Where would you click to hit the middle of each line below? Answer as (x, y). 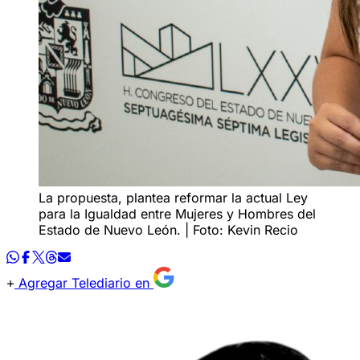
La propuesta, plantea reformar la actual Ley (173, 197)
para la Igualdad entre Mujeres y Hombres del (177, 213)
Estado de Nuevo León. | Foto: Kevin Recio (168, 229)
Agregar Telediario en (84, 282)
